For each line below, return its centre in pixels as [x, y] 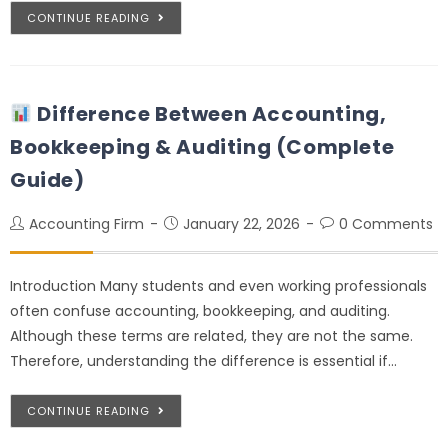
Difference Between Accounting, [209, 113]
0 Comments [386, 223]
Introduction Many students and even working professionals [218, 285]
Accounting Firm [86, 223]
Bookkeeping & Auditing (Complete [202, 146]
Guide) [47, 179]
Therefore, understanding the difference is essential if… [203, 360]
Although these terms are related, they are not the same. [211, 335]
